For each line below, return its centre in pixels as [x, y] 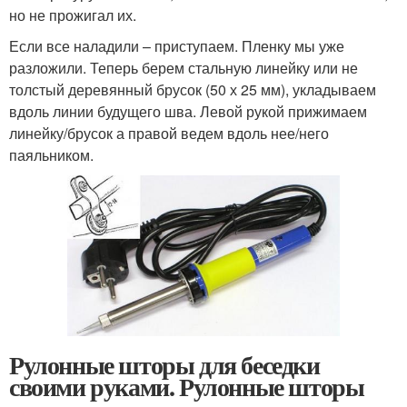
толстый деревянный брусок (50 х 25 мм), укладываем [193, 90]
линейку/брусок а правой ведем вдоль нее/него [169, 134]
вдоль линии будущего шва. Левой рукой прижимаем [188, 112]
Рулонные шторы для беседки [164, 365]
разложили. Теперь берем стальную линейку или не [184, 68]
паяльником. [51, 155]
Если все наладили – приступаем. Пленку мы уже [177, 46]
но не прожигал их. [73, 15]
